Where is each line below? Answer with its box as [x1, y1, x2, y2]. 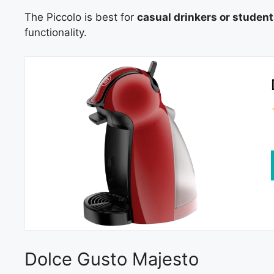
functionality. [24, 26, 87, 39]
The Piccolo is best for [24, 11, 137, 24]
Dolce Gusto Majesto [24, 248, 199, 270]
